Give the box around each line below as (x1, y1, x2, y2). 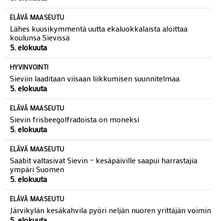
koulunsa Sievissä (10, 50, 70, 61)
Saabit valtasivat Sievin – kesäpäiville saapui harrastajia (10, 173, 197, 184)
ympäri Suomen (10, 182, 64, 193)
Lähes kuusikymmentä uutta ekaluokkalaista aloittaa (10, 41, 187, 52)
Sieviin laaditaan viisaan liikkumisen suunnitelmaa (10, 91, 180, 102)
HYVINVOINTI (10, 81, 49, 90)
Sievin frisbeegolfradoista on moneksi (10, 132, 139, 143)
